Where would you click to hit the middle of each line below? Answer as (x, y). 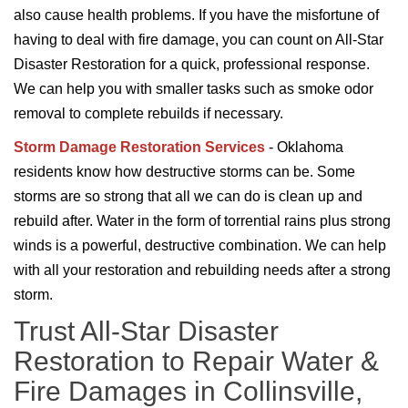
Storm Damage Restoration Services (139, 148)
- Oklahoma (304, 148)
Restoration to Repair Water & (196, 362)
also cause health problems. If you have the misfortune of (196, 15)
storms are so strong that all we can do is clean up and (188, 197)
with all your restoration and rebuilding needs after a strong (202, 270)
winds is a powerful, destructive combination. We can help (200, 246)
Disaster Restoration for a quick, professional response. (192, 65)
